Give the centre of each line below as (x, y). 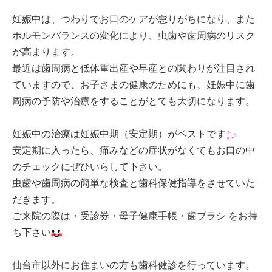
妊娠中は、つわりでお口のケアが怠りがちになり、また (134, 19)
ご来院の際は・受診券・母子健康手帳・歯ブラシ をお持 (135, 216)
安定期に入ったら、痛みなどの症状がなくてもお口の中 (134, 150)
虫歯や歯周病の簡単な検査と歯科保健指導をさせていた (134, 183)
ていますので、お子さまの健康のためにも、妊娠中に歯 (134, 84)
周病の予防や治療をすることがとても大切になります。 (134, 101)
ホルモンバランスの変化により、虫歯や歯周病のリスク (134, 35)
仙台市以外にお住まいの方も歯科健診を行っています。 (134, 265)
